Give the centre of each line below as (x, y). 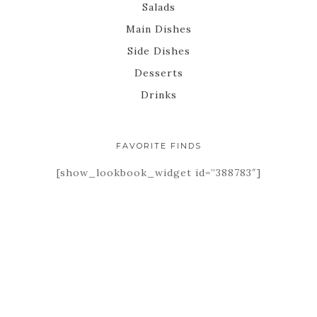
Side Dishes (158, 51)
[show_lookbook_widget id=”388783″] (158, 172)
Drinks (158, 94)
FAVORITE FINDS (158, 145)
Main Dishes (158, 29)
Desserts (158, 73)
